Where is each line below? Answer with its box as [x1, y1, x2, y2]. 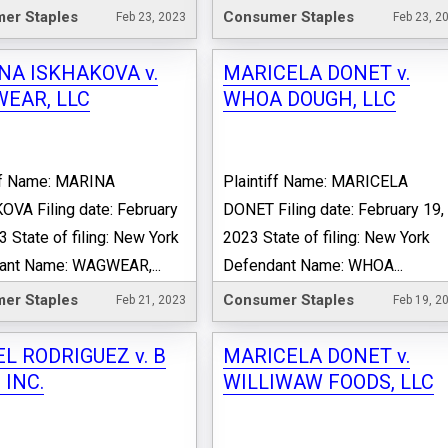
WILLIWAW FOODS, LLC [223, 369, 435, 394]
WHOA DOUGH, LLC [223, 87, 397, 112]
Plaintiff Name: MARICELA [223, 172, 409, 192]
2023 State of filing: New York [223, 228, 431, 248]
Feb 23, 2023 [116, 10, 187, 25]
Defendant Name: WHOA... [223, 256, 404, 276]
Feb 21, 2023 [116, 292, 187, 307]
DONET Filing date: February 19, [223, 200, 445, 220]
